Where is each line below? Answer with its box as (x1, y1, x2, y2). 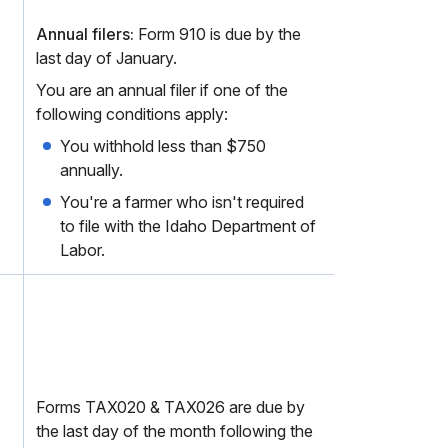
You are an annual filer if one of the (36, 80, 288, 100)
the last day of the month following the (36, 421, 313, 441)
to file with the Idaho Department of (60, 216, 316, 236)
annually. (60, 160, 123, 180)
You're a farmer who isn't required (60, 192, 304, 212)
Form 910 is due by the (134, 24, 301, 44)
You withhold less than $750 (60, 136, 266, 156)
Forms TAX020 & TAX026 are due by (36, 397, 305, 417)
